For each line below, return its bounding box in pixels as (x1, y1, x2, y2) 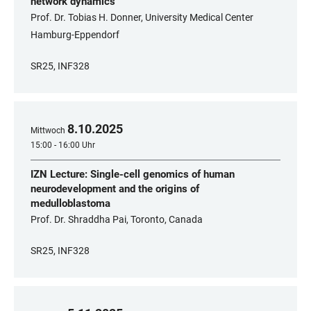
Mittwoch (31, 126, 65, 135)
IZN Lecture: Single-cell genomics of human (31, 168, 235, 180)
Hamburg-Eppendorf (31, 29, 119, 40)
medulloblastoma (31, 197, 110, 210)
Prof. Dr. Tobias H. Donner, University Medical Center (31, 12, 253, 23)
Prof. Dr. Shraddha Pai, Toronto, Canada (31, 214, 203, 225)
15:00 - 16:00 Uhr (31, 140, 95, 150)
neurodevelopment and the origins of (31, 183, 199, 195)
